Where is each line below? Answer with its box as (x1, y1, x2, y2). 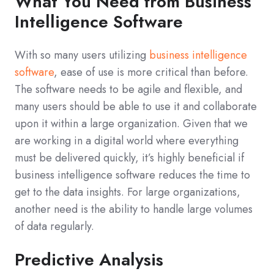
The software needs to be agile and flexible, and (15, 81, 242, 98)
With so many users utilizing (15, 47, 149, 64)
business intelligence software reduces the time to (15, 167, 250, 183)
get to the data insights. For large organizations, (15, 184, 240, 201)
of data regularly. (15, 218, 94, 235)
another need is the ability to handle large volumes (15, 201, 253, 218)
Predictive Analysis (15, 247, 163, 273)
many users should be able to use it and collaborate (15, 98, 257, 115)
